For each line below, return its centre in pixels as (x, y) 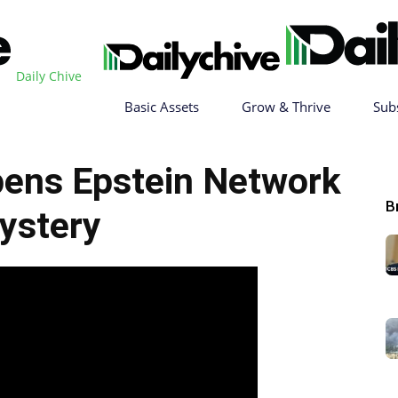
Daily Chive (49, 76)
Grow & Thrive (286, 107)
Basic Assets (162, 107)
